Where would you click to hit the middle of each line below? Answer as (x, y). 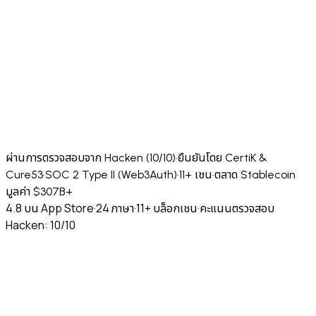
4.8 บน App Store (50, 208)
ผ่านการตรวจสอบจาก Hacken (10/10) (91, 157)
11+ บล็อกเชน (167, 208)
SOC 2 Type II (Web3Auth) (111, 174)
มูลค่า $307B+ (39, 191)
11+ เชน (196, 174)
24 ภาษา (115, 208)
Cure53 (24, 174)
